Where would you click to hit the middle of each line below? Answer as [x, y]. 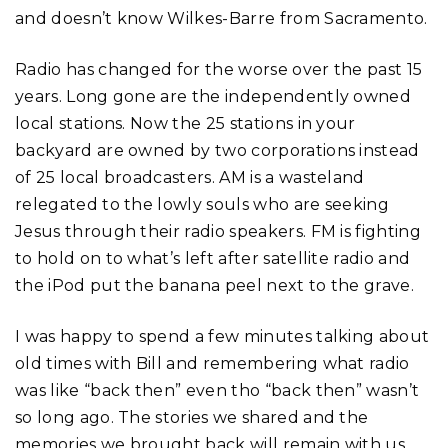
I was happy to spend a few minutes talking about [222, 336]
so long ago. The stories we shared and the [192, 417]
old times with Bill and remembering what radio [212, 363]
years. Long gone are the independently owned [213, 96]
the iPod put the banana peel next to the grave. [215, 285]
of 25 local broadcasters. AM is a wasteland [190, 177]
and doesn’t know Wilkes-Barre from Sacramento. [221, 18]
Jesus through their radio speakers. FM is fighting [218, 231]
